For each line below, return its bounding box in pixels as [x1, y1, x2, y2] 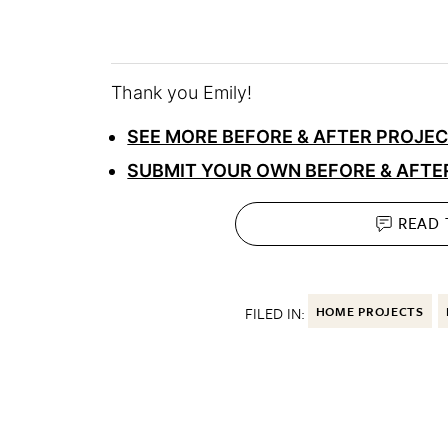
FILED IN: [244, 301, 305, 324]
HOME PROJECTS [315, 301, 424, 320]
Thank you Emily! [111, 81, 253, 103]
